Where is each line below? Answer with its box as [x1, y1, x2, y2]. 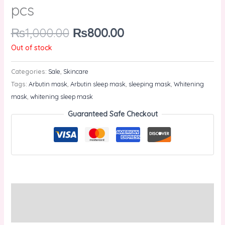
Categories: [11, 67, 48, 75]
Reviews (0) [11, 207, 50, 217]
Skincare [63, 67, 88, 75]
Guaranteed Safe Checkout [67, 109, 158, 119]
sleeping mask [128, 79, 171, 88]
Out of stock [11, 43, 52, 53]
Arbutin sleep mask [70, 79, 126, 88]
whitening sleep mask [30, 92, 93, 100]
